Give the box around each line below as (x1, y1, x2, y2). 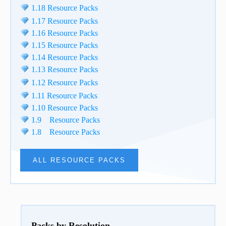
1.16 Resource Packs (29, 29, 98, 38)
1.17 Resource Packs (29, 17, 98, 26)
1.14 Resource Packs (29, 53, 98, 62)
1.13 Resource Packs (29, 65, 98, 74)
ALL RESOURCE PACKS (33, 156, 126, 164)
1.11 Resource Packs (29, 91, 98, 100)
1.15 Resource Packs (29, 41, 98, 50)
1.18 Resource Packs (29, 4, 98, 13)
